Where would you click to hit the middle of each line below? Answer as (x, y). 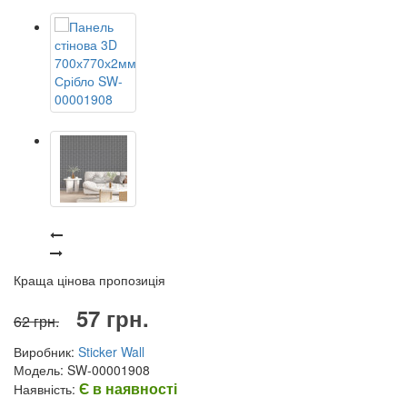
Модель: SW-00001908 (82, 369)
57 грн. (113, 318)
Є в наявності (128, 388)
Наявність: (46, 388)
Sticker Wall (111, 351)
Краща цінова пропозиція (89, 279)
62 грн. (36, 321)
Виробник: (46, 351)
